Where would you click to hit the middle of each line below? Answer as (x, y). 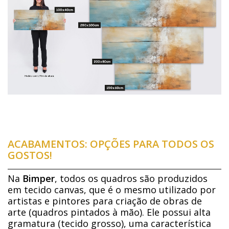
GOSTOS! (30, 155)
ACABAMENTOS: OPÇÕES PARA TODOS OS (111, 144)
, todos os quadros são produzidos (131, 178)
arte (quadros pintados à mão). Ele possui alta (109, 212)
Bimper (39, 178)
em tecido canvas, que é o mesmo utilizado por (112, 189)
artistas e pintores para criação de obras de (105, 201)
